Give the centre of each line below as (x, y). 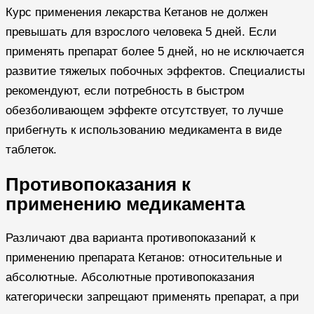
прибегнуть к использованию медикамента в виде (144, 130)
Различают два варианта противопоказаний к (130, 238)
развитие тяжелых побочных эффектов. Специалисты (155, 71)
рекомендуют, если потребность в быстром (125, 90)
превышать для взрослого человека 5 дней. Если (141, 32)
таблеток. (31, 149)
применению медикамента (125, 204)
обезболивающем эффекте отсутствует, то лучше (144, 110)
